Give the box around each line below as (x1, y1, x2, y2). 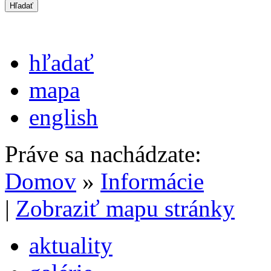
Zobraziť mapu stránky (16, 195, 235, 221)
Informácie (100, 168, 204, 194)
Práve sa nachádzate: (5, 140, 201, 167)
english (29, 103, 98, 130)
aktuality (29, 232, 113, 258)
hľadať (29, 49, 94, 76)
